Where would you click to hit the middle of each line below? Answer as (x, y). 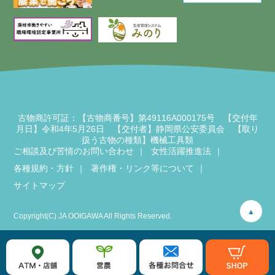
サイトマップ (40, 185)
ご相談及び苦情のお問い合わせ (74, 151)
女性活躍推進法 (181, 151)
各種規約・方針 (44, 168)
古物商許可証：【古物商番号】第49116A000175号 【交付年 (137, 118)
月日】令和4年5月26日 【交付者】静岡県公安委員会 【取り (137, 129)
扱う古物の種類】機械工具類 (137, 140)
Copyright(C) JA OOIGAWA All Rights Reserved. (93, 216)
